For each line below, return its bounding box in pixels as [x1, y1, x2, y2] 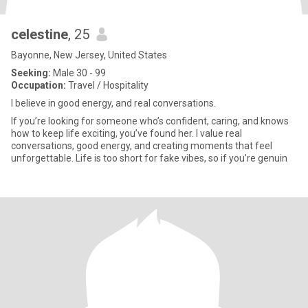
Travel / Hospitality [66, 80, 148, 91]
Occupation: [11, 80, 66, 91]
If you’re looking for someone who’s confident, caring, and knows [11, 115, 289, 126]
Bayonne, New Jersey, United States [11, 49, 167, 60]
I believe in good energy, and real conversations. [11, 98, 216, 109]
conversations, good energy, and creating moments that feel [11, 140, 272, 151]
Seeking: [11, 67, 51, 78]
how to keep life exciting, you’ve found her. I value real [11, 128, 242, 139]
